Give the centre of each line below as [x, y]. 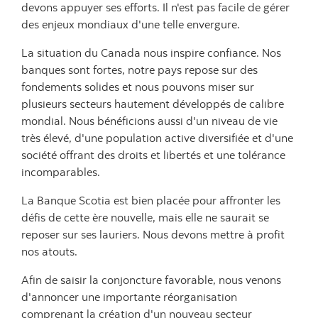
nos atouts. [49, 251]
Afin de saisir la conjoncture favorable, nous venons [151, 280]
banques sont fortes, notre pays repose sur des [139, 70]
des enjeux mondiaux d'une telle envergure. [131, 24]
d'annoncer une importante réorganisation [129, 297]
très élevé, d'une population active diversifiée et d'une [157, 138]
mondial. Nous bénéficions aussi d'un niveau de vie [149, 121]
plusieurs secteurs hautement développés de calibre [153, 104]
